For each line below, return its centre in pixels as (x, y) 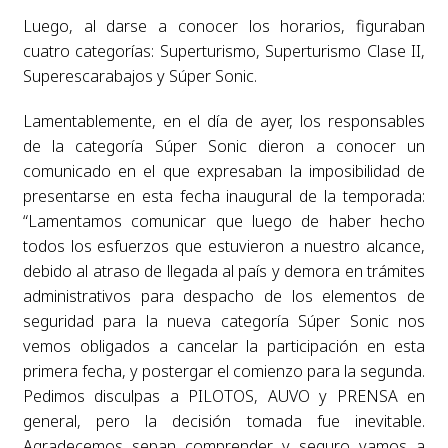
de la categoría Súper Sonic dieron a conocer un (224, 145)
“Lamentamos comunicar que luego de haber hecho (224, 220)
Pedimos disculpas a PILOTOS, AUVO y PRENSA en (224, 395)
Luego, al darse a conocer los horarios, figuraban (224, 25)
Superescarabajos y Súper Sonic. (139, 75)
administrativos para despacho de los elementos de (224, 295)
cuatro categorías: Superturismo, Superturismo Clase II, (224, 50)
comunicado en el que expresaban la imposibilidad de (224, 170)
